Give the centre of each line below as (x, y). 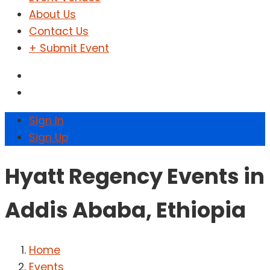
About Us (52, 15)
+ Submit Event (69, 49)
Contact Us (59, 32)
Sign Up (49, 137)
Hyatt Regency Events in (135, 177)
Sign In (46, 120)
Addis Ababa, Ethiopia (125, 210)
